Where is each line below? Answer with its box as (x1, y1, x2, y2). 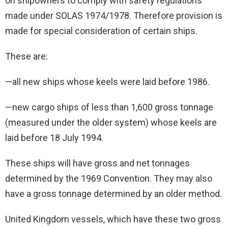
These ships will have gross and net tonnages (5, 158, 190, 169)
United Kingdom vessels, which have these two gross (5, 214, 221, 225)
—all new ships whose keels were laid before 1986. (5, 76, 210, 88)
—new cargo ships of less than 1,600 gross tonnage (5, 102, 213, 113)
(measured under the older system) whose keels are (5, 117, 217, 128)
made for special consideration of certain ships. (5, 25, 197, 37)
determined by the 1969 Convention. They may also (5, 173, 212, 184)
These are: (5, 51, 48, 62)
